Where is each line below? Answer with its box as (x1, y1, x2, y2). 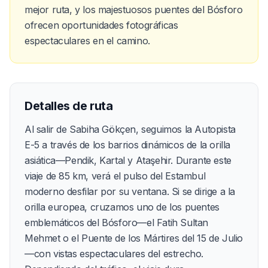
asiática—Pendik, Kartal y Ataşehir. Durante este (25, 154, 232, 166)
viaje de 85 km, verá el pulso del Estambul (25, 169, 206, 182)
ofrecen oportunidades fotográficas (25, 19, 178, 31)
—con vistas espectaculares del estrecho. (25, 247, 204, 260)
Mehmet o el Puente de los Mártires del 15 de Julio (25, 232, 243, 244)
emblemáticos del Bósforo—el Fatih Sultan (25, 216, 209, 229)
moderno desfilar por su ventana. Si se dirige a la (25, 185, 236, 197)
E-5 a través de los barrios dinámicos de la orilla (25, 138, 231, 151)
